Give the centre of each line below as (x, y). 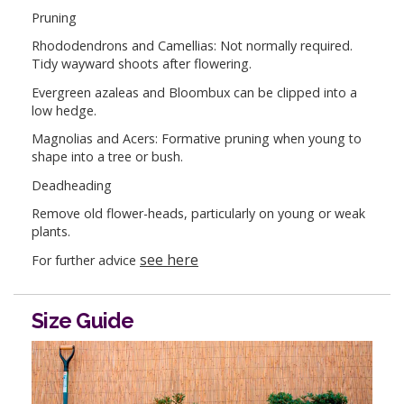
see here (169, 260)
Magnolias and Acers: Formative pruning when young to (197, 139)
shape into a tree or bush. (107, 157)
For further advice (86, 261)
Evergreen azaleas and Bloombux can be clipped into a (194, 92)
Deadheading (72, 185)
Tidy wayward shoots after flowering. (142, 64)
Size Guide (83, 320)
